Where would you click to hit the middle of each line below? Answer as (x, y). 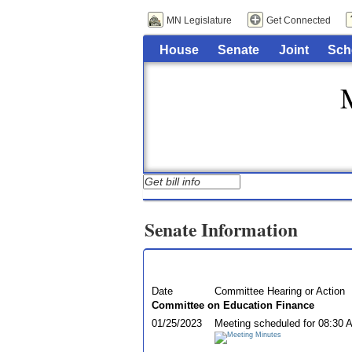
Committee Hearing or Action (279, 291)
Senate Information (221, 230)
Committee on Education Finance (233, 305)
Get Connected (298, 20)
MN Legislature (199, 20)
